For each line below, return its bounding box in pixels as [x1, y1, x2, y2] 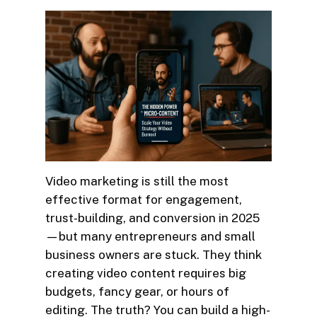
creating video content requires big [45, 266, 246, 281]
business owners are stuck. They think [45, 248, 262, 263]
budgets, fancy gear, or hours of [45, 284, 229, 299]
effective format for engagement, [45, 192, 242, 207]
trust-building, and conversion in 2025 [45, 211, 260, 226]
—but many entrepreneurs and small [45, 229, 255, 244]
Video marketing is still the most [45, 174, 229, 189]
